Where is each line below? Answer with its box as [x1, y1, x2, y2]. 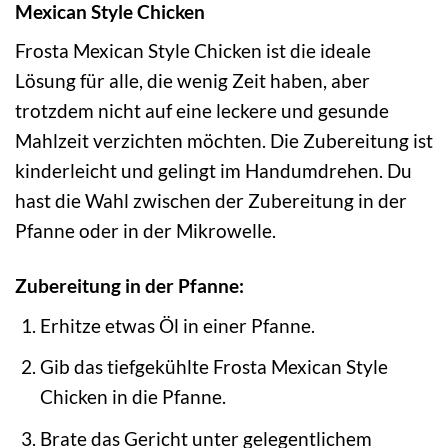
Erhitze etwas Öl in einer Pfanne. [39, 313, 315, 337]
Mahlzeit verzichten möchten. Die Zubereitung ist [15, 129, 433, 153]
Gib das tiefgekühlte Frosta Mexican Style [39, 355, 388, 379]
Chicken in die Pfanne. [39, 385, 226, 409]
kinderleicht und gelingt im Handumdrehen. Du [15, 159, 412, 183]
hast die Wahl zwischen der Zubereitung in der [15, 189, 407, 213]
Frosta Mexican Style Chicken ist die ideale [15, 39, 371, 63]
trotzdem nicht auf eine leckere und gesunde [15, 99, 389, 123]
